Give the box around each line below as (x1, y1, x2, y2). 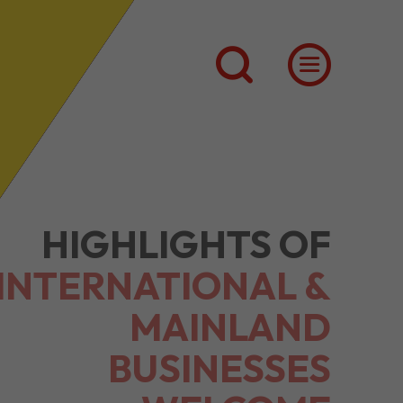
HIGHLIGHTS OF (41, 193, 332, 241)
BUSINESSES (108, 317, 332, 365)
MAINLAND (130, 275, 332, 324)
